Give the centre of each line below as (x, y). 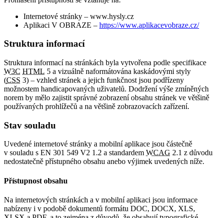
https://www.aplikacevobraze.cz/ (149, 25)
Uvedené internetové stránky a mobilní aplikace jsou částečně (98, 144)
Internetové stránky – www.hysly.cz (79, 16)
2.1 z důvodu (191, 153)
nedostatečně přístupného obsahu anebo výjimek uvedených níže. (104, 162)
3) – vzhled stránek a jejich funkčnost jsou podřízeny (102, 80)
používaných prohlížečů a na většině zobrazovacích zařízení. (97, 107)
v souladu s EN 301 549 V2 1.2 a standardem (75, 153)
